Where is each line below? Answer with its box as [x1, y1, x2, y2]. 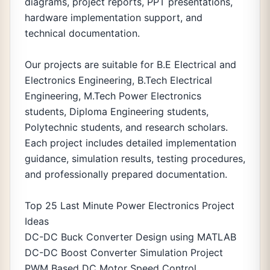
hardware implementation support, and [25, 11, 202, 24]
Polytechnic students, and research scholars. [25, 121, 228, 133]
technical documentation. [25, 27, 140, 39]
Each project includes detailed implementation [25, 137, 236, 149]
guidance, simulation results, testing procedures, [25, 152, 245, 165]
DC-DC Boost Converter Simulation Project [25, 246, 223, 259]
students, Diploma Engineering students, [25, 105, 209, 118]
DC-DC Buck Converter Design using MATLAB [25, 231, 236, 243]
